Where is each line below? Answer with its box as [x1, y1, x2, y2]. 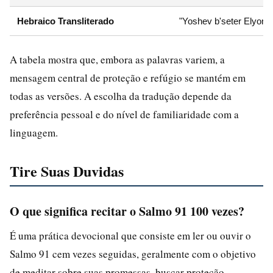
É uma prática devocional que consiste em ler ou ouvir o [10, 228, 251, 243]
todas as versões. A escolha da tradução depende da [10, 88, 232, 103]
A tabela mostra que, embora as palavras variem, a [10, 52, 225, 66]
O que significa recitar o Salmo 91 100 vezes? [10, 202, 244, 220]
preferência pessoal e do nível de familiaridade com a [10, 107, 239, 121]
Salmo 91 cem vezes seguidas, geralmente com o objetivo [10, 246, 256, 261]
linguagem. [10, 125, 58, 140]
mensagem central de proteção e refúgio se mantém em [10, 70, 246, 85]
